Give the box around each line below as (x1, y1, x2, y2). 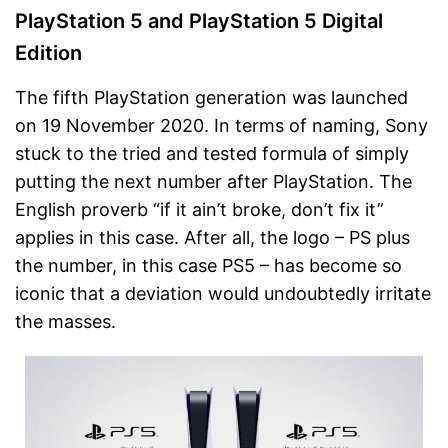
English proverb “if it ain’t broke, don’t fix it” (15, 198, 384, 220)
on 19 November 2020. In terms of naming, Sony (15, 114, 428, 136)
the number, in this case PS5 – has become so (15, 254, 402, 276)
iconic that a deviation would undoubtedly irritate (15, 282, 431, 304)
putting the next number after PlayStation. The (15, 170, 412, 192)
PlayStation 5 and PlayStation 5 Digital (15, 8, 383, 33)
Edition (15, 40, 82, 65)
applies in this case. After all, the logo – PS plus (15, 226, 410, 248)
